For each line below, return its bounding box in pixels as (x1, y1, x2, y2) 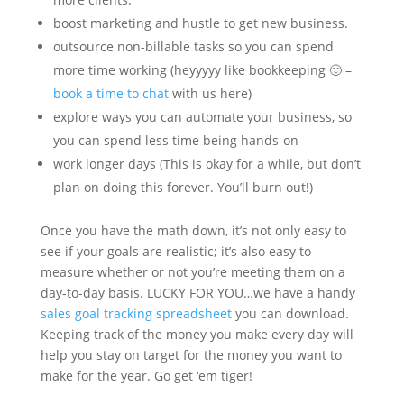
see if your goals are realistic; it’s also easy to (40, 243, 311, 260)
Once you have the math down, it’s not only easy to (40, 222, 346, 239)
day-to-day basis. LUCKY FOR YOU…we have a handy (40, 284, 355, 301)
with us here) (168, 85, 252, 102)
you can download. (231, 305, 349, 322)
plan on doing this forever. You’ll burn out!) (52, 179, 313, 196)
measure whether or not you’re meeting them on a (40, 263, 345, 280)
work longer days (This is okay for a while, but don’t (52, 155, 361, 172)
